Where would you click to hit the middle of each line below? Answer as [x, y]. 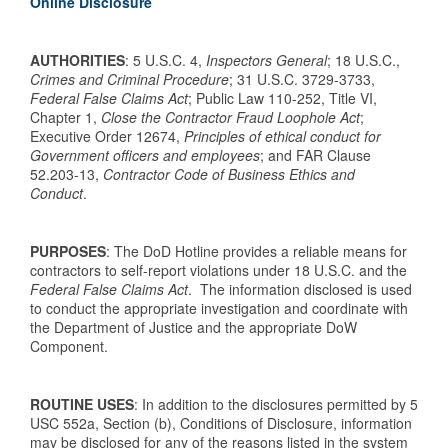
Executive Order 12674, [107, 136]
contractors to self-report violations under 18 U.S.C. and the [218, 270]
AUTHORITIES [77, 60]
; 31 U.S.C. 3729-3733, [302, 79]
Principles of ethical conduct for [282, 136]
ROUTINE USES [82, 404]
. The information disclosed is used [300, 289]
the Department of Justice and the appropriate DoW [193, 327]
